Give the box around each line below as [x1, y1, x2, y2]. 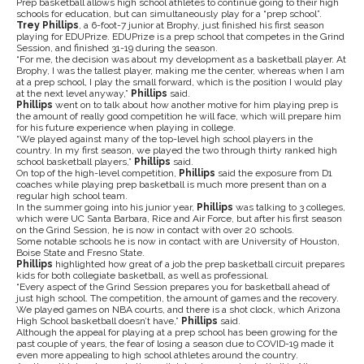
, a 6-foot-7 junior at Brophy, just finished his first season [79, 19, 324, 31]
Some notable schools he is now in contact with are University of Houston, [16, 235, 340, 247]
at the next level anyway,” [16, 87, 131, 99]
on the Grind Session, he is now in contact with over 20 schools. [16, 223, 294, 236]
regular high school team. [16, 189, 130, 201]
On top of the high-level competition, [16, 167, 179, 179]
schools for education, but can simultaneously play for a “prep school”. [16, 7, 324, 19]
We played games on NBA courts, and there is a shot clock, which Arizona [16, 303, 340, 315]
